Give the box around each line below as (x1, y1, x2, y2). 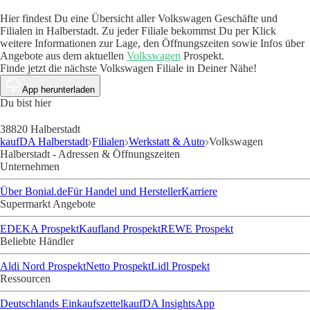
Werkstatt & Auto (129, 136, 205, 148)
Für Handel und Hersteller (67, 185, 181, 198)
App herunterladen (22, 84, 95, 95)
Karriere (181, 185, 217, 198)
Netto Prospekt (86, 260, 151, 273)
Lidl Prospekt (151, 260, 210, 273)
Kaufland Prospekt (79, 223, 161, 235)
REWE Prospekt (161, 223, 233, 235)
